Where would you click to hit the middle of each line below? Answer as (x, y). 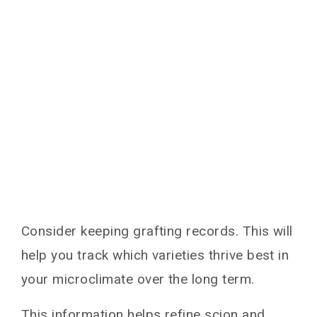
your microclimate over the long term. (138, 279)
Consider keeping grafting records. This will (157, 231)
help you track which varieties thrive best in (155, 255)
